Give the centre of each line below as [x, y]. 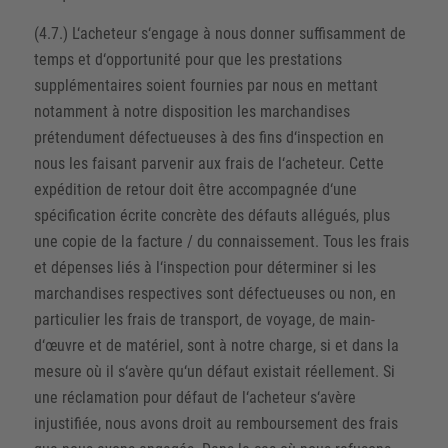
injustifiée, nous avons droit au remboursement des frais [215, 423]
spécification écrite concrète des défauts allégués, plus [211, 215]
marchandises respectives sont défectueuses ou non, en [214, 293]
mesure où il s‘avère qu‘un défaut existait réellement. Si [214, 371]
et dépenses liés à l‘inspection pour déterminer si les [204, 267]
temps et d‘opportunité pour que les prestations [187, 59]
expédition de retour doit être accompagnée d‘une [195, 189]
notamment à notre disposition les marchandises [191, 111]
